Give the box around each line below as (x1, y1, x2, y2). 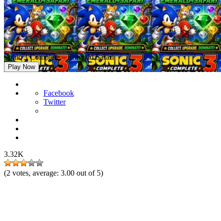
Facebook (43, 89, 74, 97)
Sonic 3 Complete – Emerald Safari (4, 53, 114, 61)
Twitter (43, 98, 66, 106)
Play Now (8, 63, 35, 71)
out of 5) (76, 169, 103, 177)
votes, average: (12, 169, 61, 177)
